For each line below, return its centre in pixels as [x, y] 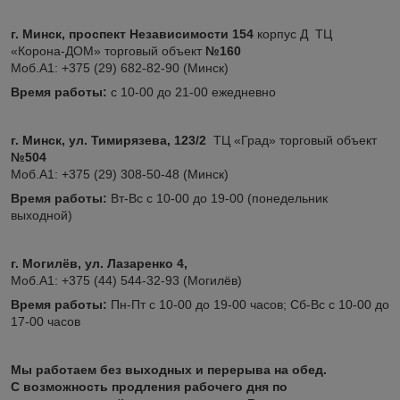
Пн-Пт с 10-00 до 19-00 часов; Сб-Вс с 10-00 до [248, 304]
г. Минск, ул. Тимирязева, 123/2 [108, 140]
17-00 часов [46, 321]
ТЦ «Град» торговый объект [292, 140]
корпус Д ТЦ [293, 33]
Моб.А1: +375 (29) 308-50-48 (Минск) [121, 174]
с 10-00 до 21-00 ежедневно [193, 92]
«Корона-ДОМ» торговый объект [108, 50]
